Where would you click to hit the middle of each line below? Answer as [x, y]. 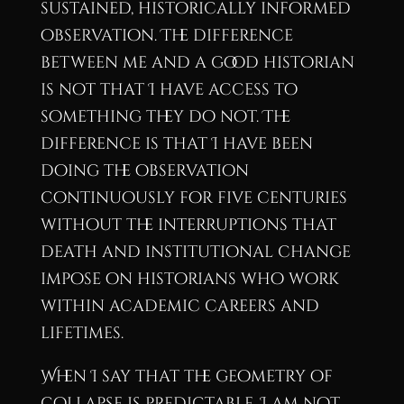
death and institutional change [195, 252]
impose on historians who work [189, 279]
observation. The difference [166, 35]
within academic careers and [179, 306]
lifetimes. [82, 333]
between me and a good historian [197, 62]
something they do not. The [165, 116]
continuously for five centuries [193, 197]
